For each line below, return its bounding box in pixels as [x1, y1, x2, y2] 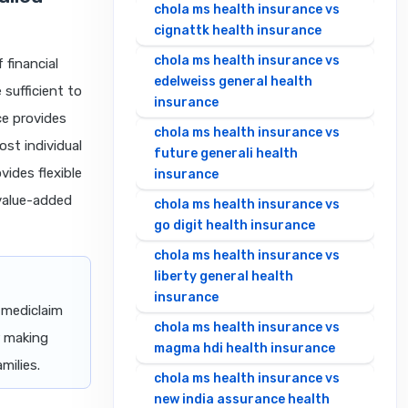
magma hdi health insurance [154, 341, 335, 357]
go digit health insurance [154, 218, 315, 234]
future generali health [154, 146, 298, 162]
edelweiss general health [154, 74, 312, 90]
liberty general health [154, 269, 293, 285]
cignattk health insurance [154, 23, 321, 39]
